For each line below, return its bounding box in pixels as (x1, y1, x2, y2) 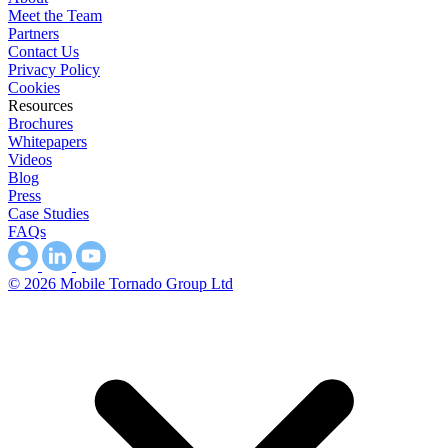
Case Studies (8, 205, 89, 223)
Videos (8, 151, 52, 169)
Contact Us (8, 43, 79, 61)
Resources (8, 97, 73, 115)
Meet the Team (8, 7, 102, 25)
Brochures (8, 115, 73, 133)
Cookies (8, 79, 60, 97)
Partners (8, 25, 59, 43)
